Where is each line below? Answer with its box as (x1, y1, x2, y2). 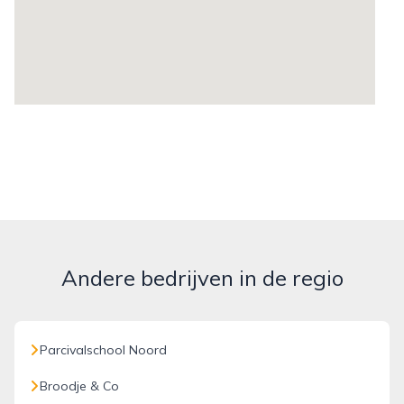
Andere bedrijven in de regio (60, 264, 344, 291)
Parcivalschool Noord (40, 342, 167, 358)
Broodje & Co (40, 378, 119, 394)
